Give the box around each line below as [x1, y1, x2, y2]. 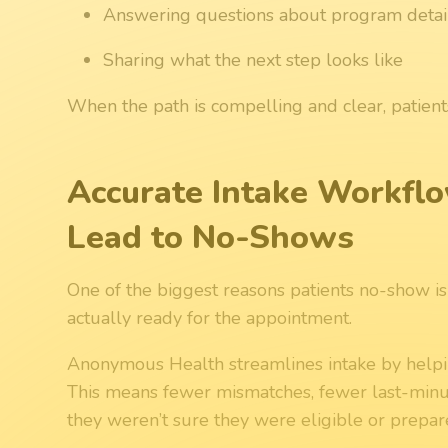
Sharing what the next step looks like [103, 47, 404, 72]
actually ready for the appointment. [67, 305, 353, 330]
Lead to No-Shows [67, 214, 355, 259]
